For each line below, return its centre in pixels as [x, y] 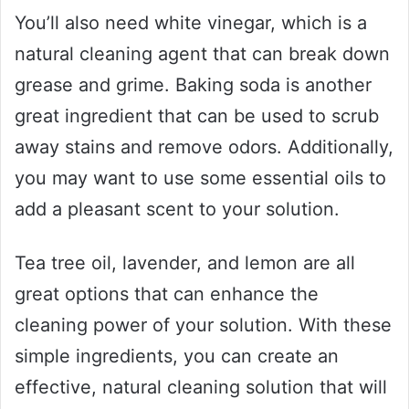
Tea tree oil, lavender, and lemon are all [185, 262]
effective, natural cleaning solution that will [201, 387]
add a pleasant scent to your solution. [177, 209]
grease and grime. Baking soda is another [193, 84]
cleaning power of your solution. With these [203, 325]
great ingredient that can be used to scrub [197, 115]
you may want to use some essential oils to [200, 178]
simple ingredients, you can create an [177, 356]
